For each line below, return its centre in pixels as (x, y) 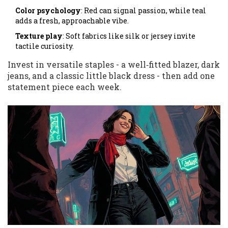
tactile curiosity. (45, 46)
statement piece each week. (65, 87)
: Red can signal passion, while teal (144, 11)
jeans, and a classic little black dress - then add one (111, 76)
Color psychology (48, 11)
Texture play (39, 36)
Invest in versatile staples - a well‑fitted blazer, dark (114, 65)
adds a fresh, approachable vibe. (72, 21)
